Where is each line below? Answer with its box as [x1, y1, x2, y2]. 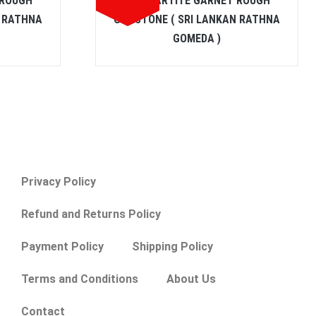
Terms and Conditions [21, 272, 139, 286]
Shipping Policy [132, 240, 214, 254]
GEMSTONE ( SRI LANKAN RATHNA [114, 13, 280, 27]
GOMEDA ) [173, 32, 221, 46]
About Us [166, 272, 217, 286]
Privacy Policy [21, 175, 97, 189]
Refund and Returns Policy [21, 207, 162, 221]
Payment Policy [21, 240, 104, 254]
